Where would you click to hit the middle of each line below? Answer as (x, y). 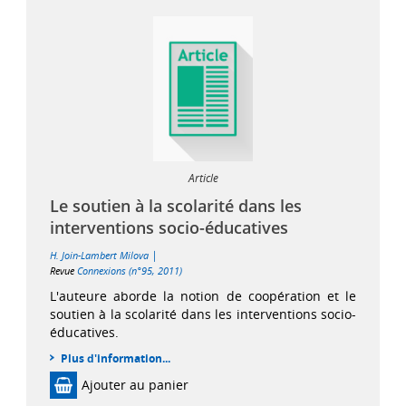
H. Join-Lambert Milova (99, 255)
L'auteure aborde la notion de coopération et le (203, 295)
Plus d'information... (115, 358)
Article (203, 178)
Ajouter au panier (135, 384)
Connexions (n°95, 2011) (129, 270)
